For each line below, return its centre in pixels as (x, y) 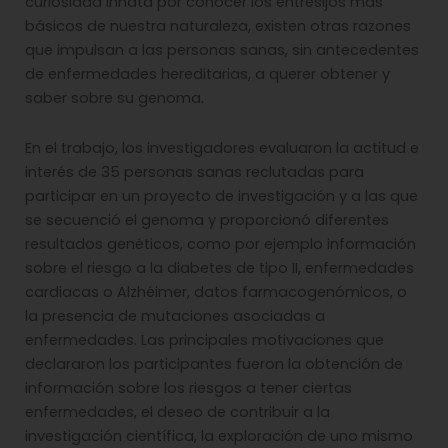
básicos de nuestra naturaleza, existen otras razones (218, 26)
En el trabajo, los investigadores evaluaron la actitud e (222, 147)
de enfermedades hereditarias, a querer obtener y (207, 74)
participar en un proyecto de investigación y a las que (221, 195)
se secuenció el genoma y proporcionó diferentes (207, 219)
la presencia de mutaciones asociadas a (175, 315)
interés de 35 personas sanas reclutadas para (194, 171)
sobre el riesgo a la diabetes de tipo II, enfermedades (219, 267)
